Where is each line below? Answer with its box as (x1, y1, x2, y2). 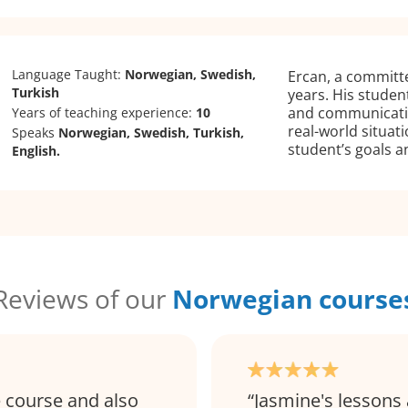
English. (12, 141, 61, 159)
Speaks (12, 123, 59, 141)
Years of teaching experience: (12, 103, 197, 121)
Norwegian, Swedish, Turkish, (58, 123, 245, 141)
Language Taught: (12, 65, 126, 83)
